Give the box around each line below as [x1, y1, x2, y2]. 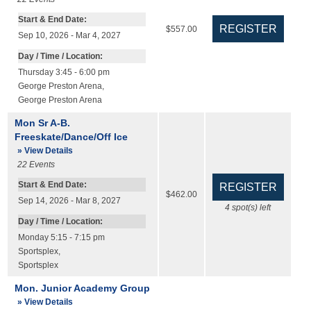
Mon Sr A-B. [14, 117, 70, 129]
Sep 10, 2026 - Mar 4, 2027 [17, 31, 121, 40]
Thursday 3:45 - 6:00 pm [17, 68, 110, 77]
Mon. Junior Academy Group [14, 283, 150, 294]
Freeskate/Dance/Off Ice [14, 131, 128, 143]
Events [28, 160, 55, 169]
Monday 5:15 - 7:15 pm [17, 233, 105, 242]
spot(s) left [230, 203, 271, 212]
